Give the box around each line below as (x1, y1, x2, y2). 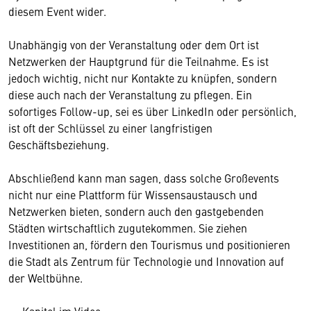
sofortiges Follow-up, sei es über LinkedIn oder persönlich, (8, 103, 296, 119)
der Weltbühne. (8, 270, 83, 286)
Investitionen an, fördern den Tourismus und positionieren (8, 237, 290, 253)
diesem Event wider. (8, 3, 106, 19)
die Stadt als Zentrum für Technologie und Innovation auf (8, 253, 284, 269)
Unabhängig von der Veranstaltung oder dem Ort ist (8, 37, 259, 53)
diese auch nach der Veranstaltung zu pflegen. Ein (8, 87, 252, 103)
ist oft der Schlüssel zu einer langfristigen (8, 120, 212, 136)
